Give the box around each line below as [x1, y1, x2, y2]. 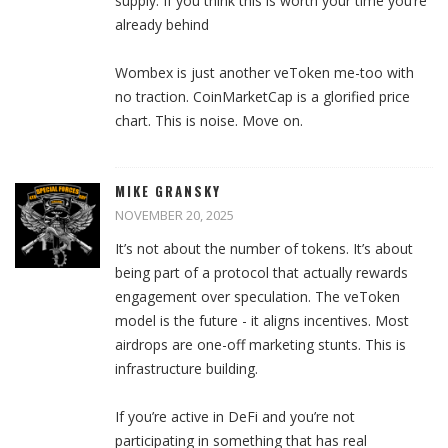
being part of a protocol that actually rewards [115, 263, 408, 283]
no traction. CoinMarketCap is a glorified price [115, 87, 410, 107]
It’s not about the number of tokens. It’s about [115, 239, 413, 259]
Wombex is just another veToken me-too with [115, 63, 414, 83]
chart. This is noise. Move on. [115, 111, 303, 131]
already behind [115, 15, 209, 35]
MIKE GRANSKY [115, 181, 221, 202]
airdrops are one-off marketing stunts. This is [115, 335, 406, 355]
